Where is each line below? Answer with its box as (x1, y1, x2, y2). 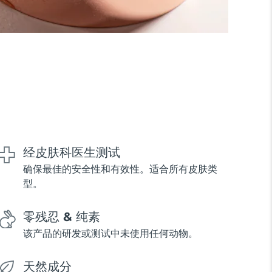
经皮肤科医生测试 (22, 145, 120, 160)
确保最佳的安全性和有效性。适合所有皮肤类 (22, 163, 217, 175)
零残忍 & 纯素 (22, 209, 100, 225)
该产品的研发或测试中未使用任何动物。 (22, 228, 198, 240)
